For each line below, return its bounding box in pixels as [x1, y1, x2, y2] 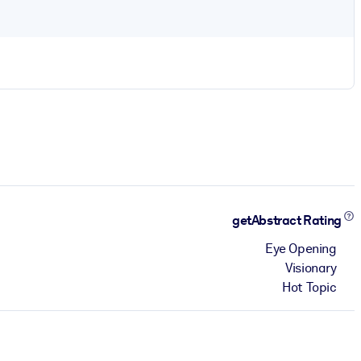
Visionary [285, 259, 337, 276]
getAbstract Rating [232, 213, 344, 229]
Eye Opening [265, 240, 337, 256]
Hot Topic [282, 279, 337, 295]
